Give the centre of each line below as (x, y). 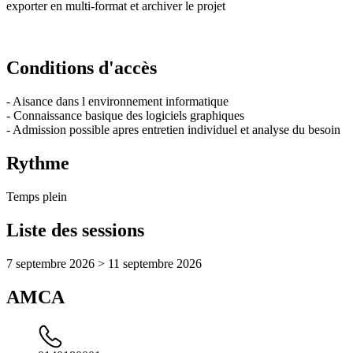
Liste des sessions (75, 230)
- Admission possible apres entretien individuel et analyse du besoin (173, 130)
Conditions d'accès (82, 68)
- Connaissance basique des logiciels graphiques (125, 116)
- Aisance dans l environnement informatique (117, 102)
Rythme (38, 163)
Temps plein (37, 197)
